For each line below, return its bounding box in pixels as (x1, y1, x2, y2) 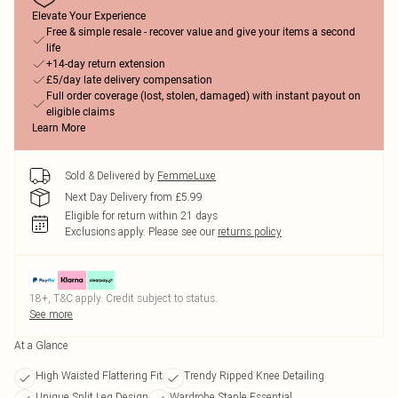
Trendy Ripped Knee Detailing (184, 369, 324, 382)
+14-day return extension (46, 58, 165, 70)
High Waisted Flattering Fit (36, 369, 163, 382)
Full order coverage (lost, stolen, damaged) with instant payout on (46, 90, 361, 102)
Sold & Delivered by (65, 169, 155, 182)
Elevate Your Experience (32, 10, 146, 22)
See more (29, 307, 73, 321)
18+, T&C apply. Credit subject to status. (29, 291, 218, 305)
